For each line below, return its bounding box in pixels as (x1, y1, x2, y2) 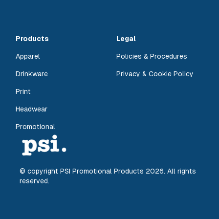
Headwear (16, 105, 47, 113)
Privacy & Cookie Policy (116, 70, 194, 78)
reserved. (20, 177, 49, 185)
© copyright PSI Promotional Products (20, 167, 146, 175)
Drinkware (16, 70, 48, 78)
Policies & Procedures (116, 52, 187, 61)
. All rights (164, 167, 196, 175)
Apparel (16, 52, 40, 61)
